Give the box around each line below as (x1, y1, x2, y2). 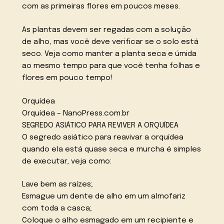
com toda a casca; (22, 204, 92, 213)
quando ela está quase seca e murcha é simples (22, 145, 201, 153)
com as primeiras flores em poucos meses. (22, 2, 180, 11)
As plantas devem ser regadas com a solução (22, 25, 191, 34)
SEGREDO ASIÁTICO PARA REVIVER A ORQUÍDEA (22, 121, 179, 129)
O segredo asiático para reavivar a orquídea (22, 133, 184, 141)
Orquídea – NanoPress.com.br (22, 109, 130, 117)
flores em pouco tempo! (22, 73, 113, 82)
